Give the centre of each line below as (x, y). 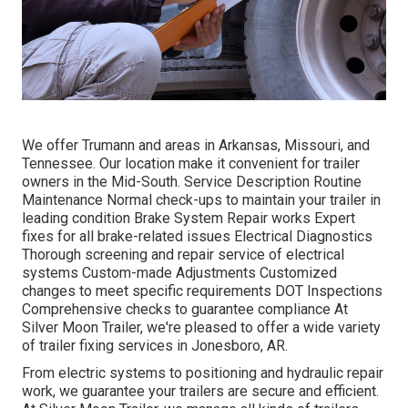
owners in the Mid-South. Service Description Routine (192, 182)
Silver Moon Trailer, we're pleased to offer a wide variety (201, 328)
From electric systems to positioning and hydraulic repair (203, 373)
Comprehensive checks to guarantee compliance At (185, 310)
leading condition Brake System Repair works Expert (189, 219)
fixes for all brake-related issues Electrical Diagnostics (197, 237)
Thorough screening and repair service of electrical (183, 255)
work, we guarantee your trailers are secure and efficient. (200, 392)
